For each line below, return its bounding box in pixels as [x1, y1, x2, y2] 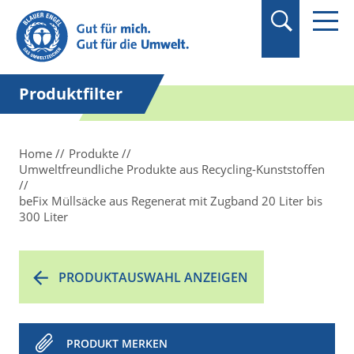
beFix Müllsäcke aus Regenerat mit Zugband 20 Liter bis [19, 193, 322, 209]
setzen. [43, 38, 85, 55]
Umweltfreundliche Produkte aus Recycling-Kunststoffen [19, 161, 325, 177]
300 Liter [19, 209, 68, 224]
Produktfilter [19, 83, 122, 104]
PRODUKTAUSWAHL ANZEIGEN [58, 269, 248, 286]
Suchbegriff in [43, 3, 126, 21]
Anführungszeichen [43, 21, 158, 38]
